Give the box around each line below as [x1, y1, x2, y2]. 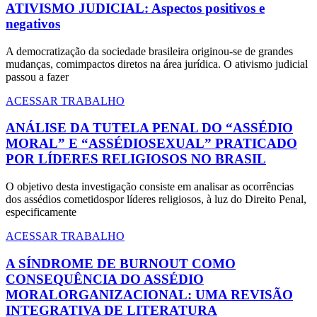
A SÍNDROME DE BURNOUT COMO [6, 255, 236, 271]
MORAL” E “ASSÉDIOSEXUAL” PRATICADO [6, 136, 297, 151]
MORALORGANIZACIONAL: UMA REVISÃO [6, 287, 293, 302]
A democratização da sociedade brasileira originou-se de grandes [6, 45, 293, 57]
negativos [6, 16, 60, 31]
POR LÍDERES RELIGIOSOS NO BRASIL [6, 151, 266, 167]
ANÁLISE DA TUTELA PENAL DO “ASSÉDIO [6, 120, 293, 136]
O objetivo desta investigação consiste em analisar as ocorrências [6, 180, 294, 192]
